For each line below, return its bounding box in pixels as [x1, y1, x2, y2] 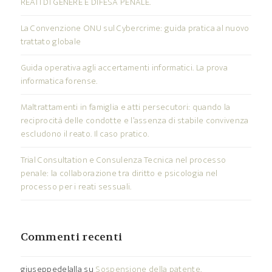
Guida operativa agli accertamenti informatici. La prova [20, 60, 228, 76]
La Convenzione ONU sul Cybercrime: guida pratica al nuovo [20, 21, 250, 36]
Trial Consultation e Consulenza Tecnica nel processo [20, 152, 226, 168]
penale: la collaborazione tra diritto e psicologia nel [20, 166, 218, 182]
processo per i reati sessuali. [20, 179, 132, 195]
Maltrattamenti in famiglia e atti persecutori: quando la [20, 100, 231, 115]
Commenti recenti [20, 230, 123, 245]
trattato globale [20, 34, 81, 50]
